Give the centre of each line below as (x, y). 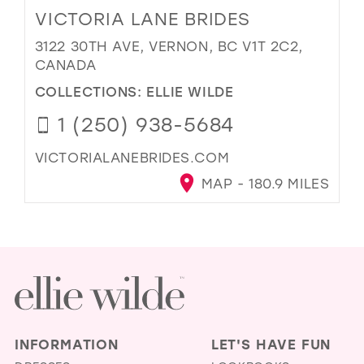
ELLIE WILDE (190, 91)
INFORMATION (66, 343)
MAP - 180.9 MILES (263, 184)
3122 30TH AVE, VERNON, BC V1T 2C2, (169, 46)
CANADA (65, 65)
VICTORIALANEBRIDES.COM (132, 157)
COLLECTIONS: (91, 91)
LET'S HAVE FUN (271, 343)
